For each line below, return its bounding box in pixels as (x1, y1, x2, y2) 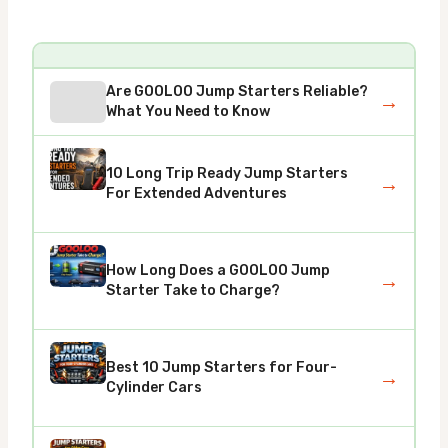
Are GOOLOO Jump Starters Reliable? (105, 82, 368, 100)
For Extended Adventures (105, 184, 287, 202)
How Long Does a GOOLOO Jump (105, 261, 330, 279)
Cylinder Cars (105, 378, 202, 396)
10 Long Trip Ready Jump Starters (105, 164, 348, 182)
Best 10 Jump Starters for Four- (105, 358, 337, 376)
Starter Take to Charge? (105, 281, 280, 299)
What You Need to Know (105, 102, 271, 120)
